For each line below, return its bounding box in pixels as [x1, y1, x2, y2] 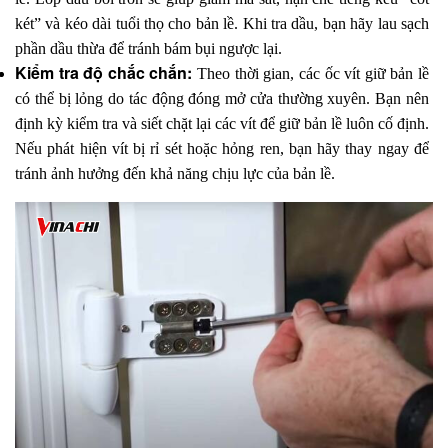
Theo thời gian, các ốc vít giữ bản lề [197, 65, 430, 83]
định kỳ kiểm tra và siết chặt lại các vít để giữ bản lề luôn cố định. [15, 115, 429, 133]
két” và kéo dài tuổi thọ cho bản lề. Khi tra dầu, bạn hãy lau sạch [15, 15, 429, 33]
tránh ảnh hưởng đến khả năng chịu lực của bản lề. [15, 165, 335, 183]
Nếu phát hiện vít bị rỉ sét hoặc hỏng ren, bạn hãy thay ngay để [15, 140, 429, 158]
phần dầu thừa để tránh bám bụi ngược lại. [15, 40, 282, 58]
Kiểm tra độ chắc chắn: [15, 61, 198, 85]
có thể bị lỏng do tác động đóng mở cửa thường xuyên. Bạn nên [15, 90, 429, 108]
